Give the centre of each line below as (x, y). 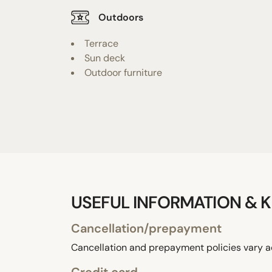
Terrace (101, 43)
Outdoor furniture (123, 72)
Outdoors (121, 18)
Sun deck (105, 58)
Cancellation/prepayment (146, 228)
